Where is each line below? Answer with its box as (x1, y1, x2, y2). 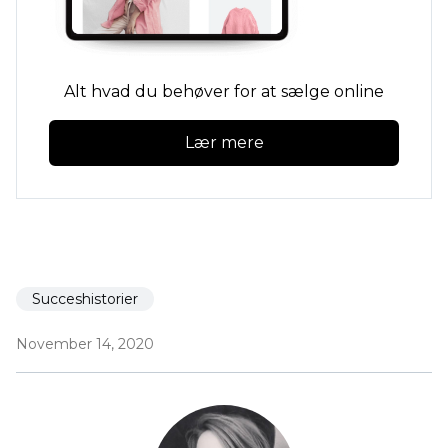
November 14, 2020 (16, 335, 154, 354)
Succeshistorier (32, 290, 138, 309)
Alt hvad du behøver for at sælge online (64, 81, 384, 101)
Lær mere (184, 132, 264, 152)
